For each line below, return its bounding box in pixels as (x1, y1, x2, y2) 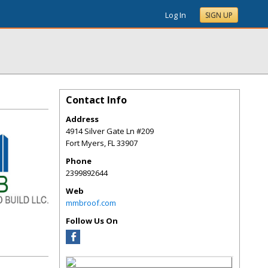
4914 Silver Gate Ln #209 (66, 126, 154, 136)
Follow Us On (66, 215, 118, 226)
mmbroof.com (66, 197, 116, 208)
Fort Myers (66, 138, 104, 148)
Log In (165, 10, 186, 20)
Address (66, 114, 99, 124)
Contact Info (66, 93, 127, 106)
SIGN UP (205, 10, 233, 20)
